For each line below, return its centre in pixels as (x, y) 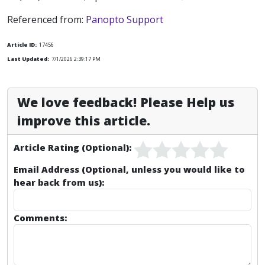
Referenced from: (46, 19)
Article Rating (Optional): (72, 147)
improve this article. (84, 120)
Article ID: (22, 44)
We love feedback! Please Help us (126, 102)
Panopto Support (125, 19)
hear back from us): (59, 182)
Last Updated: (28, 59)
